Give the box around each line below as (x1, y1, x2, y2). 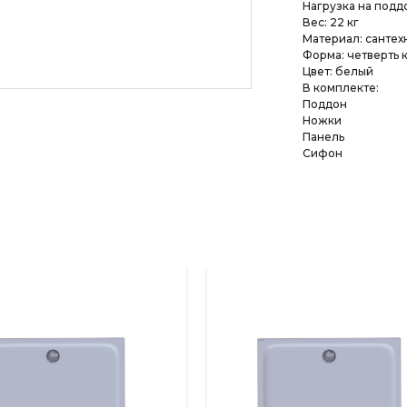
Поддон (302, 96, 347, 111)
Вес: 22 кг (302, 15, 359, 29)
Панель (302, 129, 344, 144)
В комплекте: (302, 80, 382, 94)
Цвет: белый (302, 64, 376, 78)
